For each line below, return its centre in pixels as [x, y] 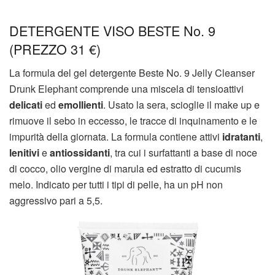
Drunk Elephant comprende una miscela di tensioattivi [126, 88]
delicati [26, 104]
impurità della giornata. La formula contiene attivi [116, 136]
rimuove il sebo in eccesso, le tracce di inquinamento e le [133, 120]
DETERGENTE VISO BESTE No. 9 [112, 31]
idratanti [241, 136]
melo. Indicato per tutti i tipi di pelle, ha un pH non [116, 184]
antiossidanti [80, 152]
